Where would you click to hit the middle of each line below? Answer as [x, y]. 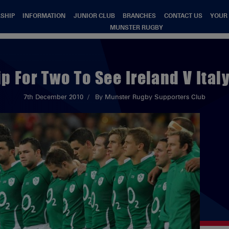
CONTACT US [183, 15]
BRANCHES [140, 15]
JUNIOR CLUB [94, 15]
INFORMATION [44, 15]
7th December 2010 [54, 97]
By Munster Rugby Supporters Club [150, 97]
